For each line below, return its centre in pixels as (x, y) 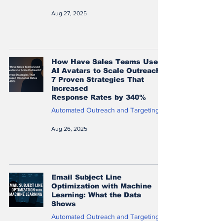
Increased (70, 88)
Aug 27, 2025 (69, 13)
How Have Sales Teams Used (107, 61)
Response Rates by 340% (99, 97)
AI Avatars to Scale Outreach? (108, 70)
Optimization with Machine (101, 186)
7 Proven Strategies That (98, 79)
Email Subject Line (86, 177)
